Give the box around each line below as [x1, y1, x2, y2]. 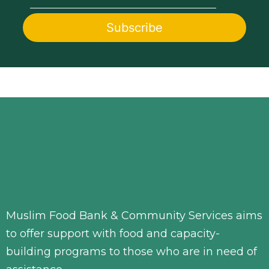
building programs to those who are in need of [6, 245, 257, 259]
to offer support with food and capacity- [6, 227, 220, 241]
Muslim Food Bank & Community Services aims [6, 209, 262, 223]
